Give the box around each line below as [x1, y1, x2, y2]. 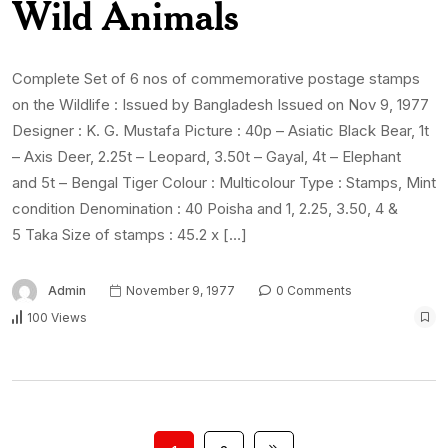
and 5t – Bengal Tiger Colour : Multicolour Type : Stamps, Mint [12, 173, 436, 193]
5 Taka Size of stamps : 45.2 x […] [12, 225, 247, 245]
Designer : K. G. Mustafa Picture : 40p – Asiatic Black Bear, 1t [12, 121, 429, 141]
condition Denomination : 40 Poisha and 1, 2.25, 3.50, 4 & [12, 199, 398, 219]
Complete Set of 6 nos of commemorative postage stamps [12, 69, 420, 89]
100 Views [27, 309, 87, 325]
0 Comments [273, 283, 352, 299]
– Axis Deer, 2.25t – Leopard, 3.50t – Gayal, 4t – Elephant [12, 147, 401, 167]
